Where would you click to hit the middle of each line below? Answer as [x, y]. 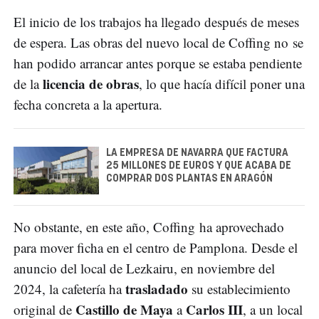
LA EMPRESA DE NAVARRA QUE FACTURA [197, 153]
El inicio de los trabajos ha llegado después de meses [156, 21]
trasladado [157, 289]
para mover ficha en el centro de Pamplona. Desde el [156, 248]
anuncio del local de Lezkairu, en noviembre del [144, 268]
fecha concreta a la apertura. [88, 104]
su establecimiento [239, 289]
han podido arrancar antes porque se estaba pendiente [158, 63]
